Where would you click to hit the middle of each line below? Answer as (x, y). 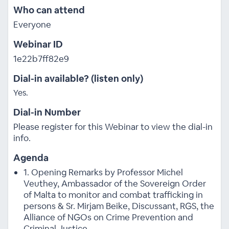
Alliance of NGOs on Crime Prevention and (108, 217)
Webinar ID (38, 44)
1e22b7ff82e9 (41, 59)
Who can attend (49, 10)
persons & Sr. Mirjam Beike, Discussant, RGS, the (119, 206)
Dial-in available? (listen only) (78, 78)
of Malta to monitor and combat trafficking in (113, 194)
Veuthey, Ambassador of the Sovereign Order (114, 183)
